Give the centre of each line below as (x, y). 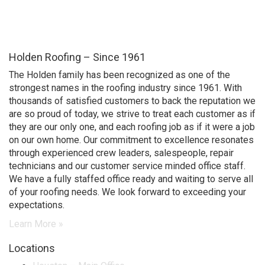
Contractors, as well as (56, 7)
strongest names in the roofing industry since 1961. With (125, 88)
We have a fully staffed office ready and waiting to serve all (131, 179)
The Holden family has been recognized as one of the (119, 75)
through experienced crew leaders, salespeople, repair (121, 153)
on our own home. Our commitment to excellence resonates (131, 140)
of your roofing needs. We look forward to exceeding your (127, 192)
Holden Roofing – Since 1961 (77, 57)
